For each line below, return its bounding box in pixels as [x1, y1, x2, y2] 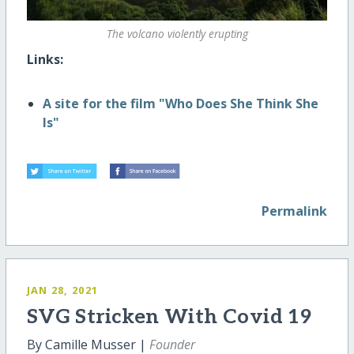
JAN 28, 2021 [26, 283, 99, 298]
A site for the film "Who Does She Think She [42, 94, 318, 112]
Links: [26, 50, 63, 68]
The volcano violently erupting [106, 26, 248, 42]
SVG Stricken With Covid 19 [26, 305, 312, 330]
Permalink [262, 202, 328, 220]
